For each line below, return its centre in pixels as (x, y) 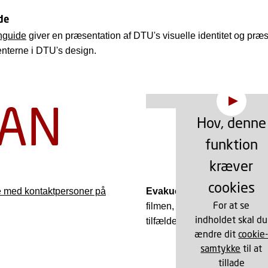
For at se (232, 205)
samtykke (221, 248)
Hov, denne (231, 122)
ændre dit (217, 234)
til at (252, 248)
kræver (232, 165)
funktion (231, 144)
